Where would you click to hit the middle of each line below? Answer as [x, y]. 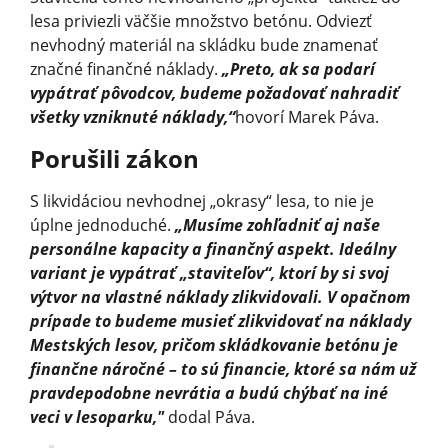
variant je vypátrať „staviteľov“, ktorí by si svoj [209, 272]
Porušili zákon [114, 158]
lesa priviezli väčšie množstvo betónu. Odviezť [201, 20]
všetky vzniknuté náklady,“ [132, 116]
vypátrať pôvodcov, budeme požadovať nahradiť [214, 92]
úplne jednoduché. [102, 224]
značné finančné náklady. [126, 68]
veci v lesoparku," [97, 416]
